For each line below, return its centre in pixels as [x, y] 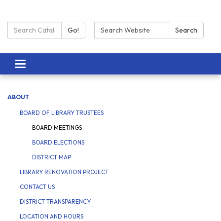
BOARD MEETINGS [57, 128]
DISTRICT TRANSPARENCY [55, 202]
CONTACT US [37, 187]
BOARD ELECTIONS [58, 143]
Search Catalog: [38, 27]
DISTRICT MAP [52, 157]
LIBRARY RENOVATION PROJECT [64, 172]
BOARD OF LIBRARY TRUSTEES [62, 113]
